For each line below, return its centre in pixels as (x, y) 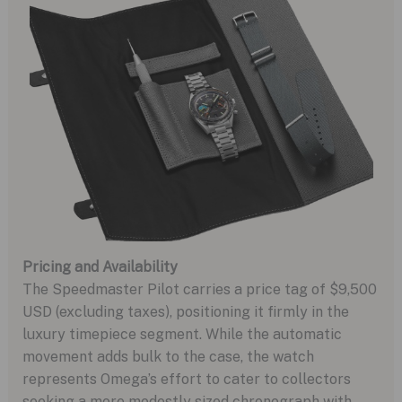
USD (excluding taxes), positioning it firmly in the (185, 311)
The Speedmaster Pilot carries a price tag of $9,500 (199, 289)
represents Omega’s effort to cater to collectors (186, 379)
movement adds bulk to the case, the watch (168, 356)
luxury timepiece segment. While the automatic (182, 334)
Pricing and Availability (100, 267)
